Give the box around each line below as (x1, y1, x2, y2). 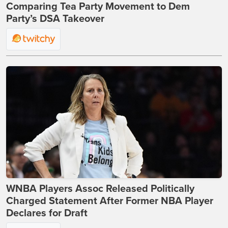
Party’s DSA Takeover (6, 13, 104, 25)
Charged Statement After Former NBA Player (6, 195, 213, 208)
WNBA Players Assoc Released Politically (6, 183, 194, 195)
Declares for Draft (6, 207, 88, 220)
